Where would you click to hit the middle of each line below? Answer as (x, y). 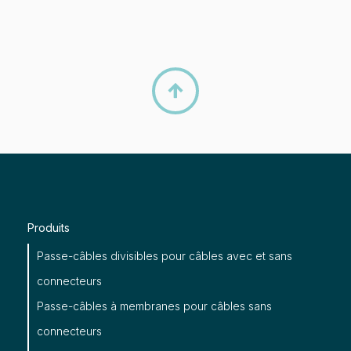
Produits (49, 228)
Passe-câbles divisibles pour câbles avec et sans (164, 256)
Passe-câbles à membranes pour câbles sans (154, 306)
